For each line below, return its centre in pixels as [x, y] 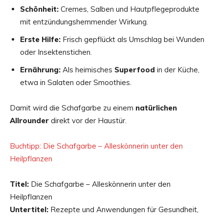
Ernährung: [40, 69]
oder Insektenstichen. [56, 52]
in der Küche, [177, 69]
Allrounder [29, 120]
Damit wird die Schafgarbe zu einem [73, 108]
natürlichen [156, 108]
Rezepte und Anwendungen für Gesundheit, [123, 209]
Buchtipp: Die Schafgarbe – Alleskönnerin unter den [96, 146]
